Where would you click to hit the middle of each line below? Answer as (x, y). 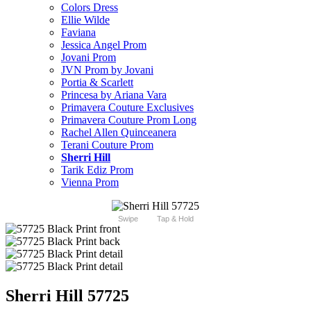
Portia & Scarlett (97, 83)
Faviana (78, 33)
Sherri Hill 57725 (67, 296)
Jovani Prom (89, 58)
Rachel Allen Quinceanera (119, 133)
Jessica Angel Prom (104, 45)
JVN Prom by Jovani (107, 70)
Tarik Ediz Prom (97, 170)
